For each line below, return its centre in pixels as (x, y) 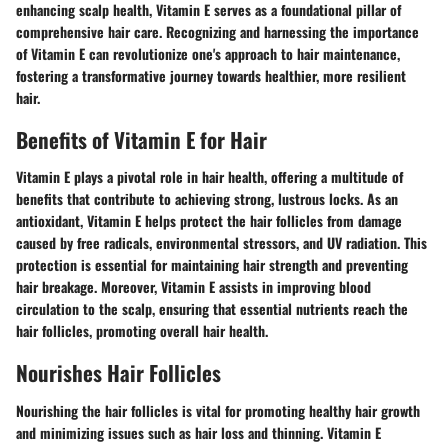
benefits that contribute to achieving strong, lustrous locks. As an (207, 199)
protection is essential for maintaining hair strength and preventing (212, 265)
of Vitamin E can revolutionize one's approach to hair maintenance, (208, 53)
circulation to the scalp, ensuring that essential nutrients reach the (212, 309)
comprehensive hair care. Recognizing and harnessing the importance (217, 31)
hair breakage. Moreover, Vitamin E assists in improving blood (193, 287)
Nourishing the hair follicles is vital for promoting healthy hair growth (218, 410)
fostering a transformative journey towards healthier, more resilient (211, 75)
